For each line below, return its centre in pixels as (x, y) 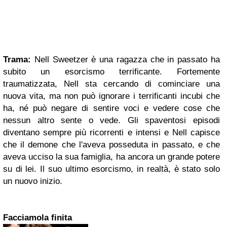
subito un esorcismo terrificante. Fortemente (111, 72)
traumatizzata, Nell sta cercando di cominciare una (111, 84)
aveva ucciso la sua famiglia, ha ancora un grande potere (111, 157)
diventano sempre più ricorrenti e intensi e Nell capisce (111, 133)
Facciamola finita (37, 218)
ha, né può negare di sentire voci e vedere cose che (111, 108)
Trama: (17, 60)
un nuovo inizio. (33, 181)
